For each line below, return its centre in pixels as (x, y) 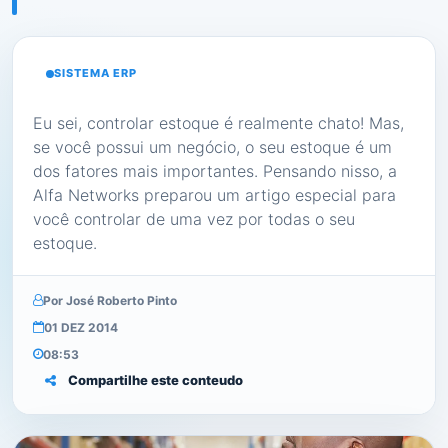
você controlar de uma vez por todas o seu (194, 218)
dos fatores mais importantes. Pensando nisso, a (215, 170)
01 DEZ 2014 (81, 327)
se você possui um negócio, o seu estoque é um (212, 146)
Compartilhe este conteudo (155, 380)
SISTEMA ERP (95, 73)
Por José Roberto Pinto (110, 300)
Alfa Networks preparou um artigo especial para (214, 194)
